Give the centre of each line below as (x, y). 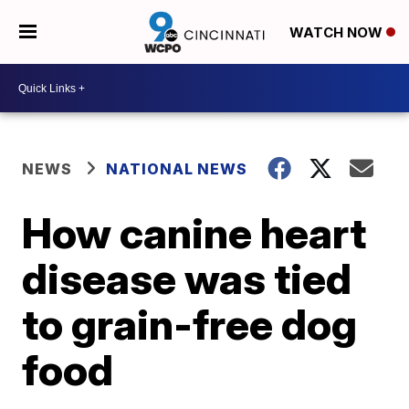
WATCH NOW (337, 33)
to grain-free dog (190, 324)
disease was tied (187, 278)
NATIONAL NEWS (177, 169)
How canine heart (194, 233)
